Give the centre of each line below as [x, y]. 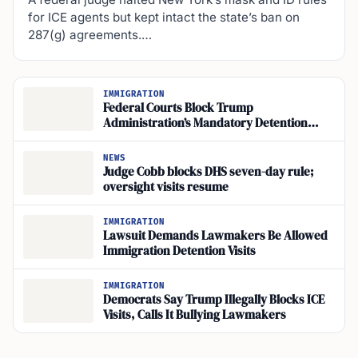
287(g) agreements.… [90, 35]
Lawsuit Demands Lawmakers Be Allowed [215, 235]
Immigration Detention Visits [179, 251]
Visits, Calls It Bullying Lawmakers [195, 314]
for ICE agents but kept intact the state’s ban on [164, 18]
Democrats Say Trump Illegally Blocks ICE [214, 299]
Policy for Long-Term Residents [186, 138]
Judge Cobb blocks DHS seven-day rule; [209, 171]
